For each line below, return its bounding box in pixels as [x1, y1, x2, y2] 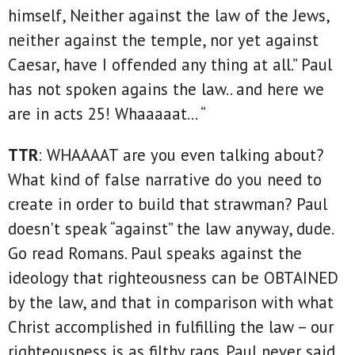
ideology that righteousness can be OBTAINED [8, 267, 338, 289]
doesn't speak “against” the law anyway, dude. [8, 218, 333, 240]
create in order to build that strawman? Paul [8, 193, 327, 216]
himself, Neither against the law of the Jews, [8, 5, 329, 27]
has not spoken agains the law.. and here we [8, 78, 324, 101]
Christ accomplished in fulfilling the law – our [8, 316, 334, 338]
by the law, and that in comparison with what [8, 292, 334, 314]
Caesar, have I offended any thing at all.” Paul [8, 54, 332, 76]
